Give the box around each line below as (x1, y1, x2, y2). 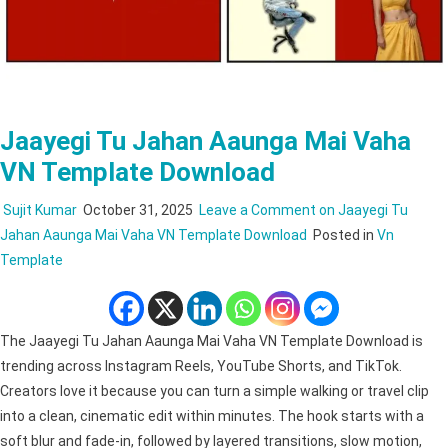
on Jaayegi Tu (316, 201, 408, 218)
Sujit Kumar (3, 201, 77, 218)
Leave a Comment (199, 201, 316, 218)
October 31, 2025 (80, 201, 193, 218)
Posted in (313, 226, 377, 243)
